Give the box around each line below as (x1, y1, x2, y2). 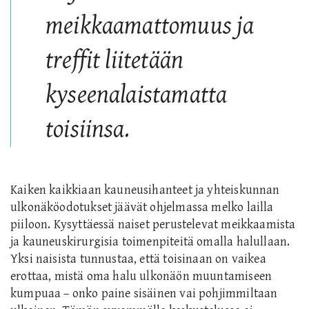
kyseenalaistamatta (46, 81, 228, 110)
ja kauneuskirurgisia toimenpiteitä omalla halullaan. (10, 235, 290, 250)
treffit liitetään (46, 46, 184, 75)
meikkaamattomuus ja (46, 12, 255, 41)
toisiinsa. (46, 115, 130, 144)
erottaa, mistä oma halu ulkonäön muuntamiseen (10, 269, 272, 284)
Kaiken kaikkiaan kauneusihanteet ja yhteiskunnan (10, 183, 280, 198)
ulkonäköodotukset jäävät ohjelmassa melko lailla (10, 200, 274, 215)
